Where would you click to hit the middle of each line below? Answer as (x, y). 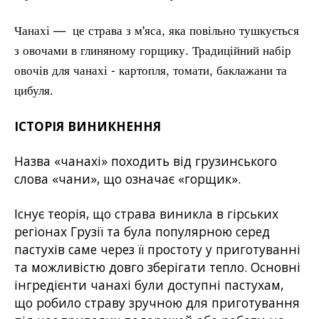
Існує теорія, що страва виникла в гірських (146, 214)
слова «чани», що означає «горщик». (129, 179)
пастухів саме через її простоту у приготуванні (157, 249)
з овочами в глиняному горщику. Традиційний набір (153, 49)
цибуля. (34, 89)
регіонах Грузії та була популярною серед (142, 231)
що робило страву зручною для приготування (157, 303)
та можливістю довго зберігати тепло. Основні (157, 267)
